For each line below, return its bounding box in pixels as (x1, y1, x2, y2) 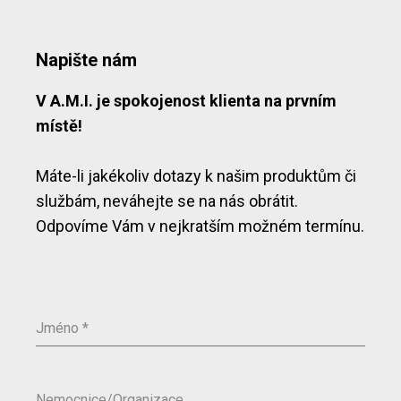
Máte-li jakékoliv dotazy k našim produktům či (36, 166, 356, 185)
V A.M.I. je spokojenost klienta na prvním (36, 90, 337, 110)
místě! (36, 115, 82, 135)
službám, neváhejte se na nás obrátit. (36, 191, 298, 210)
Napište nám (36, 48, 137, 71)
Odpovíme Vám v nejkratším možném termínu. (36, 216, 364, 235)
